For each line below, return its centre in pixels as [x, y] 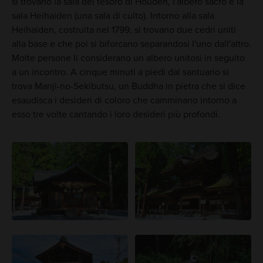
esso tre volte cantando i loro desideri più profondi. [116, 115]
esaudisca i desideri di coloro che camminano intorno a [124, 101]
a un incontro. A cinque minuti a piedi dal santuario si [120, 73]
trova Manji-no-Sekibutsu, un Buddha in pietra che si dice [128, 87]
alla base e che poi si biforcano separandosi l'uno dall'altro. [131, 44]
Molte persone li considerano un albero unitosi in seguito [128, 58]
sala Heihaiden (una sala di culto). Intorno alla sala [113, 16]
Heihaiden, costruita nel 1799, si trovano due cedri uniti [124, 30]
